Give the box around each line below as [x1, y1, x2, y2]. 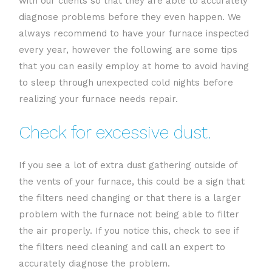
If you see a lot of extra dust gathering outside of [19, 159, 237, 171]
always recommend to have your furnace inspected [19, 27, 249, 39]
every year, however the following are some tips [19, 44, 237, 55]
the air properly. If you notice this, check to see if [19, 225, 239, 236]
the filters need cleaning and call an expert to [19, 241, 225, 253]
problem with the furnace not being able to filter [19, 208, 239, 220]
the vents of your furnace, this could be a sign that [19, 175, 245, 187]
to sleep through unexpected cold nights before [19, 76, 233, 88]
